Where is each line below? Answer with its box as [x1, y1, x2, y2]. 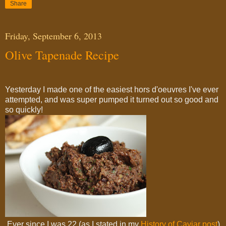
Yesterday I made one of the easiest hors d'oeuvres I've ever [5, 85, 218, 94]
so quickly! [5, 105, 43, 115]
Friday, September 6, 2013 [5, 29, 102, 42]
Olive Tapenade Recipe [5, 46, 119, 63]
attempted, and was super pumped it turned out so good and [5, 95, 218, 104]
